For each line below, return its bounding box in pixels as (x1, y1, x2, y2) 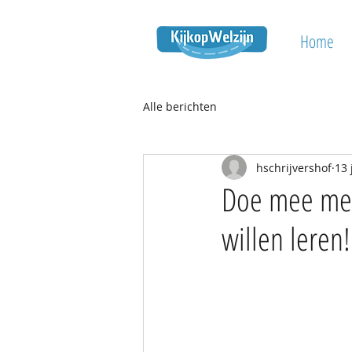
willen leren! (222, 217, 350, 260)
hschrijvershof (256, 159, 332, 175)
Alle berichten (143, 99, 217, 114)
